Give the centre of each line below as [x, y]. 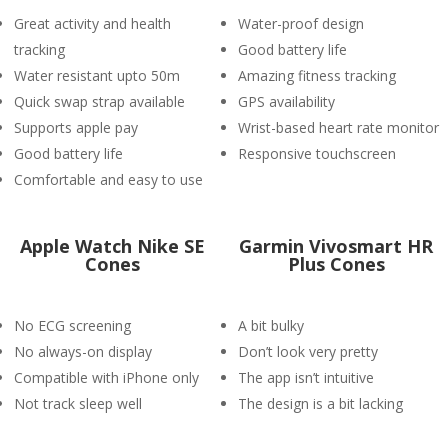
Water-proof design [301, 23]
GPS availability [286, 101]
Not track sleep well [78, 403]
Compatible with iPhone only [106, 377]
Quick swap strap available [99, 101]
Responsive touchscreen [317, 153]
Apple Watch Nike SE [112, 246]
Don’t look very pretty [308, 351]
